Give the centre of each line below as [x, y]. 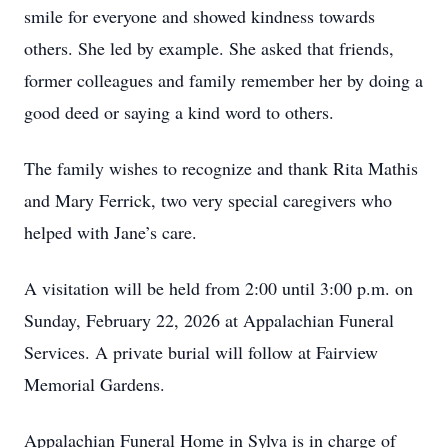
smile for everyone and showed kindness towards [199, 16]
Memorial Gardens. [94, 384]
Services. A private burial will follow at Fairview [201, 352]
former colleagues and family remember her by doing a [223, 80]
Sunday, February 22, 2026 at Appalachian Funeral [209, 320]
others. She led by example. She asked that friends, [209, 48]
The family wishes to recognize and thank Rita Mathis [221, 168]
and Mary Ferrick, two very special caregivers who [208, 200]
